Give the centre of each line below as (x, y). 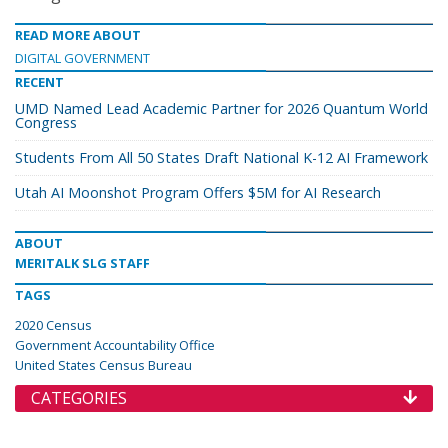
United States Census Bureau (103, 365)
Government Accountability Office (115, 345)
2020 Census (53, 325)
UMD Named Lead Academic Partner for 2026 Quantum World (221, 109)
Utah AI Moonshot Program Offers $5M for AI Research (198, 193)
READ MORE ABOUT (78, 35)
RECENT (39, 82)
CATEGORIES (79, 398)
